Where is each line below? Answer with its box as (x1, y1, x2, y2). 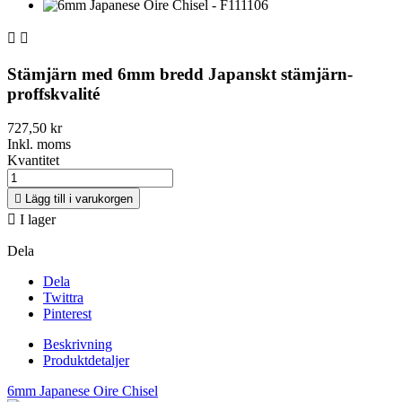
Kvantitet (7, 153, 59, 169)
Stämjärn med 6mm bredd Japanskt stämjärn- (7, 64, 353, 83)
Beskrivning (43, 336, 112, 353)
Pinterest (43, 306, 92, 322)
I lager (16, 212, 56, 228)
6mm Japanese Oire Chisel (7, 383, 158, 399)
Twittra (43, 290, 83, 306)
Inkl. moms (7, 136, 71, 153)
